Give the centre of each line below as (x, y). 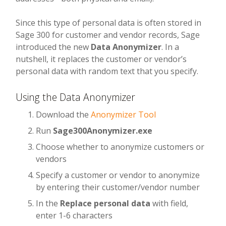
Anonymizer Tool (124, 115)
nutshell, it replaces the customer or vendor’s (101, 59)
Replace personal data (105, 204)
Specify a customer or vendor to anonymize (118, 175)
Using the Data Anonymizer (76, 97)
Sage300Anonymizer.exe (103, 131)
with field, (169, 204)
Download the (64, 115)
